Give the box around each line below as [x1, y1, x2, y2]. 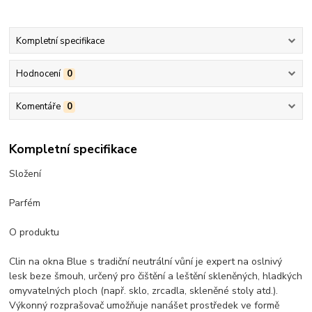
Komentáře [15, 100, 61, 114]
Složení [9, 166, 42, 180]
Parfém [9, 196, 41, 210]
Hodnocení [15, 67, 61, 80]
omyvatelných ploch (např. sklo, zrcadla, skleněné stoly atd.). [9, 283, 279, 297]
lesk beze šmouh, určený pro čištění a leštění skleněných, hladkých [9, 269, 303, 283]
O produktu [9, 225, 60, 239]
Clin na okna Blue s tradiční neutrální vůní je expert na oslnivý [9, 254, 283, 268]
